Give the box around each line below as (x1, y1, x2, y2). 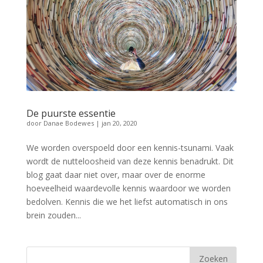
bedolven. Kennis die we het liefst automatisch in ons (26, 196, 228, 208)
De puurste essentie (26, 107, 116, 120)
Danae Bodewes (43, 119, 94, 128)
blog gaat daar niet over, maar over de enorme (26, 169, 205, 181)
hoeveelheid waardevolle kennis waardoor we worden (26, 183, 231, 194)
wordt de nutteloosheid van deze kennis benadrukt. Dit (26, 156, 234, 167)
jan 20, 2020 (101, 119, 137, 128)
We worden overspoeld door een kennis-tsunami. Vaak (26, 142, 234, 154)
